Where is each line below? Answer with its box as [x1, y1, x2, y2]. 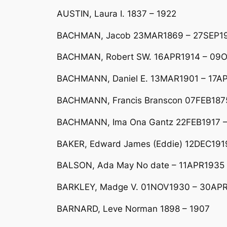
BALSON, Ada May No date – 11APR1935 [57, 160, 224, 171]
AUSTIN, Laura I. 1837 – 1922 [57, 8, 176, 19]
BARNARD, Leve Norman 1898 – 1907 [57, 203, 210, 214]
